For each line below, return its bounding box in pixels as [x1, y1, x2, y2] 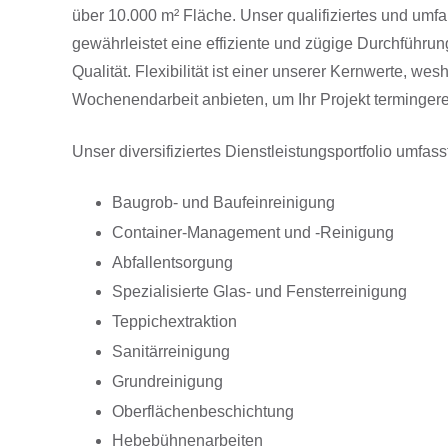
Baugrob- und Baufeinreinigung [112, 193, 335, 211]
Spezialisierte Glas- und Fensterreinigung [112, 283, 407, 301]
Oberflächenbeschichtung [112, 402, 294, 420]
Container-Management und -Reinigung [112, 223, 394, 241]
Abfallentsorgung [112, 253, 233, 271]
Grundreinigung [112, 372, 223, 390]
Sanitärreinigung [112, 342, 230, 360]
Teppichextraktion [112, 313, 237, 331]
